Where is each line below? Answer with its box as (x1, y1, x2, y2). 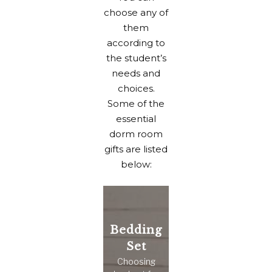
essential (116, 113, 156, 125)
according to (107, 37, 165, 49)
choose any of (104, 7, 168, 19)
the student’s (106, 52, 166, 64)
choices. (117, 83, 155, 95)
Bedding (110, 223, 162, 237)
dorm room (109, 128, 163, 140)
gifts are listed (104, 143, 168, 155)
